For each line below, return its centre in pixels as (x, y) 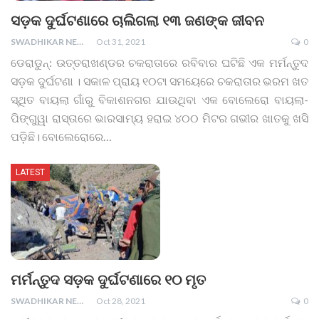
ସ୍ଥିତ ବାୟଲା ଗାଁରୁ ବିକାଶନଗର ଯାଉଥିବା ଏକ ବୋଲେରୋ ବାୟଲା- (159, 100)
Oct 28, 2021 (121, 300)
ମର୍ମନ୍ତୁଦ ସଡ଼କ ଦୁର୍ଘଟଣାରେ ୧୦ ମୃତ (108, 279)
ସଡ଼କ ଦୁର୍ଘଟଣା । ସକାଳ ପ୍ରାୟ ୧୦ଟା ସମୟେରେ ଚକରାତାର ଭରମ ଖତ (159, 81)
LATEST (30, 173)
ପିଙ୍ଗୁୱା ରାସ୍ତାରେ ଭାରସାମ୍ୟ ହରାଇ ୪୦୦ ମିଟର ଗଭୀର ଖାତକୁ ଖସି (159, 118)
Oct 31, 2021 (121, 42)
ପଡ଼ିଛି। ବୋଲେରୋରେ (57, 137)
